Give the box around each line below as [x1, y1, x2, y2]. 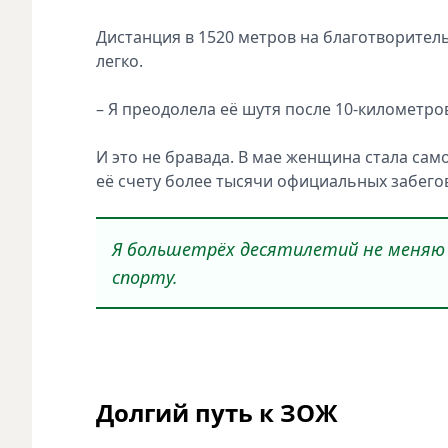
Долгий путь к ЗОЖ [96, 395, 338, 429]
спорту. [112, 264, 178, 289]
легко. [96, 49, 143, 72]
